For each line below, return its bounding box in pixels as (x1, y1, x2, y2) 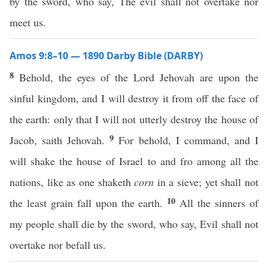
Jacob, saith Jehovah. (10, 133, 110, 147)
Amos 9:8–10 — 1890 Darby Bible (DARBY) (10, 49, 203, 62)
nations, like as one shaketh (10, 175, 135, 189)
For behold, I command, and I (118, 133, 259, 147)
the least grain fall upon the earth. (10, 196, 167, 210)
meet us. (10, 15, 46, 29)
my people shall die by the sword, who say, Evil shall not (10, 217, 258, 231)
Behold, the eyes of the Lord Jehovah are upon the (19, 70, 258, 84)
